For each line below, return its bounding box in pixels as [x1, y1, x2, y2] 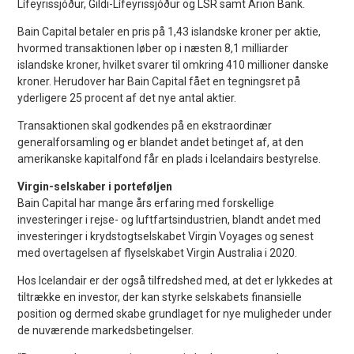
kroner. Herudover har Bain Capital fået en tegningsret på [17, 74, 301, 88]
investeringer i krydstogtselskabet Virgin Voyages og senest [17, 229, 314, 243]
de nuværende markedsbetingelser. [17, 323, 194, 337]
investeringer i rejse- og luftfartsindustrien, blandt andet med [17, 213, 322, 226]
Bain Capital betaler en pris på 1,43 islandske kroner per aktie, [17, 24, 322, 38]
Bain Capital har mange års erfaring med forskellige [17, 196, 275, 209]
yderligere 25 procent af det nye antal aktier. [17, 91, 237, 104]
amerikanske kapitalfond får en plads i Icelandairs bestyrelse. [17, 152, 322, 165]
